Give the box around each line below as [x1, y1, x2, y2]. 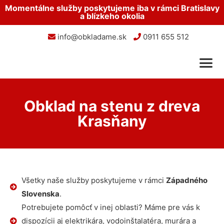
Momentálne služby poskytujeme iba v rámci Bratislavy [4, 3, 219, 13]
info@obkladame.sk [55, 32, 126, 41]
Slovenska [21, 189, 59, 198]
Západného [165, 175, 207, 185]
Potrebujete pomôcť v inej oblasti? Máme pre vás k [21, 202, 200, 212]
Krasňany [77, 112, 147, 130]
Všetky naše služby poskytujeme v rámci [21, 175, 166, 185]
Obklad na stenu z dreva [24, 97, 200, 115]
